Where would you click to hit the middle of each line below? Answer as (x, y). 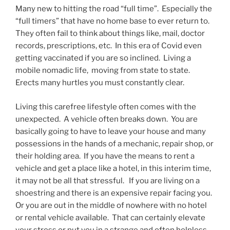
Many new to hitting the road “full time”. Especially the (114, 9)
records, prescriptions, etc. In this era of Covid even (109, 46)
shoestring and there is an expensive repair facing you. (114, 193)
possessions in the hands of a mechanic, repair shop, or (114, 143)
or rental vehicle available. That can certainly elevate (110, 217)
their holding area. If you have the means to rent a (105, 156)
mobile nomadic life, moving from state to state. (103, 71)
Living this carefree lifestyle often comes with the (106, 107)
